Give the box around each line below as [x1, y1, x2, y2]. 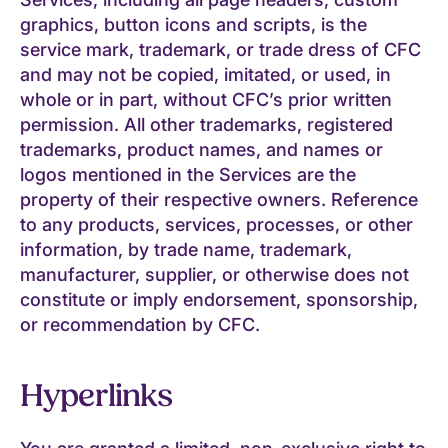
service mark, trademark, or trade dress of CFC [20, 38, 421, 60]
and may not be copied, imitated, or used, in [20, 63, 391, 85]
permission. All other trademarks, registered [20, 113, 393, 135]
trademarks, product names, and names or [20, 138, 383, 160]
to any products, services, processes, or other [20, 213, 413, 235]
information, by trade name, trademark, [20, 238, 352, 260]
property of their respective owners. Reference [20, 188, 418, 210]
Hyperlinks [20, 374, 173, 417]
